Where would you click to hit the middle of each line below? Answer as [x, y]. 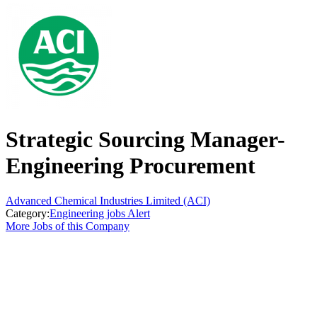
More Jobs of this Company [68, 226]
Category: [28, 213]
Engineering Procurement [131, 166]
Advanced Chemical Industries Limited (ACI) [108, 200]
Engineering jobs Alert [100, 213]
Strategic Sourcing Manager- [145, 140]
